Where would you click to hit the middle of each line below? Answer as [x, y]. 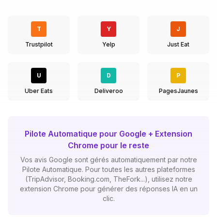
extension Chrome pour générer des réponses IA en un [108, 189]
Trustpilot [39, 44]
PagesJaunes [178, 91]
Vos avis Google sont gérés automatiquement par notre [108, 160]
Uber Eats [39, 91]
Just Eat [178, 44]
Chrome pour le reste [108, 145]
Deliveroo [108, 91]
